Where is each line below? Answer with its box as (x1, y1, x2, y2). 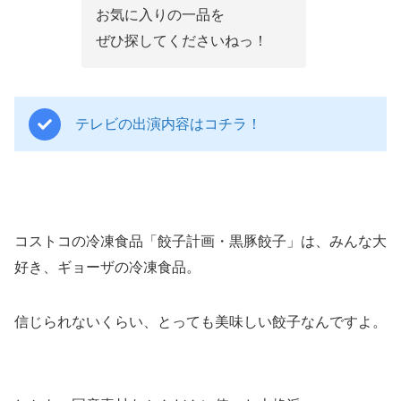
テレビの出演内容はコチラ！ (75, 116, 261, 132)
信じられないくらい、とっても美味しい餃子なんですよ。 (14, 314, 387, 330)
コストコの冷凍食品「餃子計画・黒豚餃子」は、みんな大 (14, 234, 387, 250)
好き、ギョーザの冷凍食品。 (14, 260, 200, 276)
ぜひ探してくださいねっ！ (96, 33, 268, 49)
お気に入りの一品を (96, 7, 225, 23)
